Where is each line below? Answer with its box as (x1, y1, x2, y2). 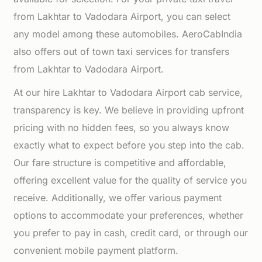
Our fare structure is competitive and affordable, (13, 157, 227, 168)
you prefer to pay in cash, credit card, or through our (13, 227, 249, 239)
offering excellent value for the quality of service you (13, 174, 247, 186)
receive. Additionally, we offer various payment (13, 192, 222, 204)
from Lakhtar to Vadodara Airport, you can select (13, 11, 231, 22)
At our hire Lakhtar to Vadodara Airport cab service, (13, 87, 243, 98)
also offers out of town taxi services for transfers (13, 46, 230, 57)
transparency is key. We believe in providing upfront (13, 104, 244, 116)
